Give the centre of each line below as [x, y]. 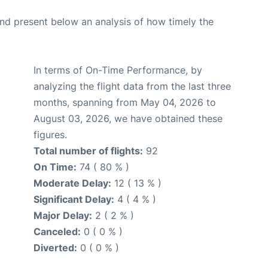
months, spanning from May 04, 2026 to [125, 102]
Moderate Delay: [72, 183]
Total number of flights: [88, 150]
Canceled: [57, 231]
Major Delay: [63, 215]
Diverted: [55, 247]
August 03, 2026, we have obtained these [128, 118]
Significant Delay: [74, 199]
